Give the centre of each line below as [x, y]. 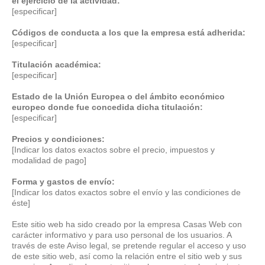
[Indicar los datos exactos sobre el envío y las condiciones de [126, 192]
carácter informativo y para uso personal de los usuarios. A [122, 235]
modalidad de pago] [49, 160]
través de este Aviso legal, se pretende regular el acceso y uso [129, 245]
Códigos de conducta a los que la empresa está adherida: [129, 33]
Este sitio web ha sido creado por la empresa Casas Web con [127, 224]
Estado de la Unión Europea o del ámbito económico [118, 96]
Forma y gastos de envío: [63, 182]
